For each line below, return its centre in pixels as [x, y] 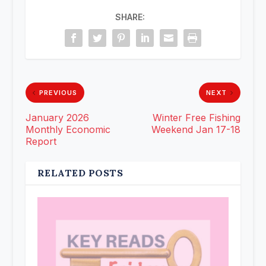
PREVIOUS [58, 92]
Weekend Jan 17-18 [196, 129]
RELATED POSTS [80, 172]
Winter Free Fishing [197, 117]
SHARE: [130, 17]
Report [41, 141]
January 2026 [57, 117]
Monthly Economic [68, 129]
